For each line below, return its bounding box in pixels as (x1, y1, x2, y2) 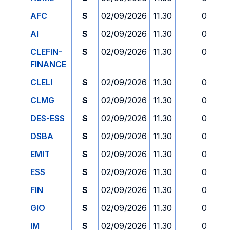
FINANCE (30, 59, 66, 69)
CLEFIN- (30, 47, 62, 57)
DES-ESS (30, 113, 65, 123)
